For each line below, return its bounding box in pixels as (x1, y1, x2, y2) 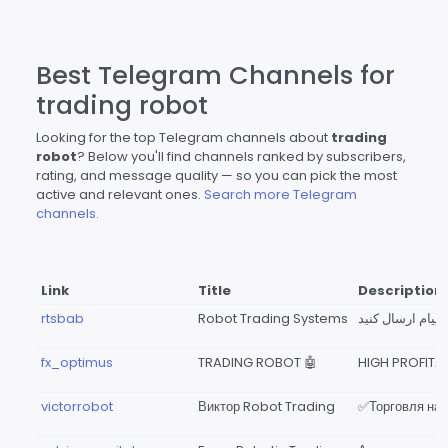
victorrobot (40, 397, 113, 416)
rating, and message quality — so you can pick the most (36, 166, 397, 185)
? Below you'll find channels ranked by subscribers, (77, 147, 406, 166)
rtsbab (40, 309, 84, 328)
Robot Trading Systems (197, 309, 348, 328)
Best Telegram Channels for (36, 57, 395, 93)
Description (357, 281, 443, 300)
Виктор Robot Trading (197, 397, 335, 416)
